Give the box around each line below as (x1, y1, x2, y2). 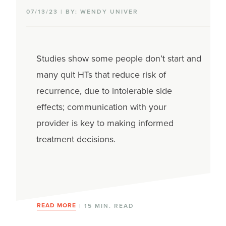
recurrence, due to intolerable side (36, 84, 172, 97)
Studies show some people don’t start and (36, 51, 201, 65)
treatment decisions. (36, 132, 116, 146)
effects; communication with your (36, 100, 166, 114)
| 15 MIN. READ (76, 201, 134, 210)
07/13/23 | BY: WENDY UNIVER (26, 7, 138, 16)
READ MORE (36, 200, 76, 210)
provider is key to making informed (36, 116, 174, 130)
